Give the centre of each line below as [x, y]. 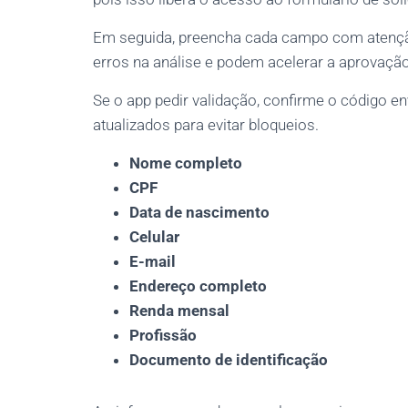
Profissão [163, 335]
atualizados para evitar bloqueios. [206, 125]
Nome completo [186, 163]
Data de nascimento [199, 212]
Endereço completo [198, 286]
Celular [154, 237]
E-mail [153, 261]
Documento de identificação [229, 360]
